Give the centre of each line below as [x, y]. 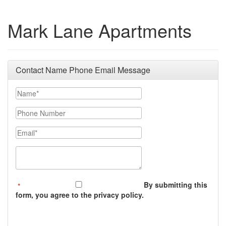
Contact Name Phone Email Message [83, 70]
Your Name [34, 92]
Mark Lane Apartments [100, 30]
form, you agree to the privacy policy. [80, 195]
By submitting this [176, 185]
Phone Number [41, 111]
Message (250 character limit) [66, 151]
